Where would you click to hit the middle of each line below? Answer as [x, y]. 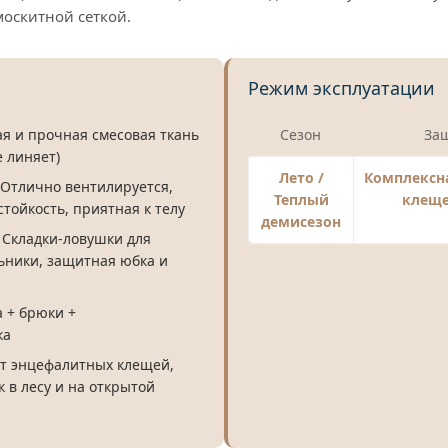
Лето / [301, 177]
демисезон [301, 221]
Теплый [301, 199]
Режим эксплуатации [341, 87]
